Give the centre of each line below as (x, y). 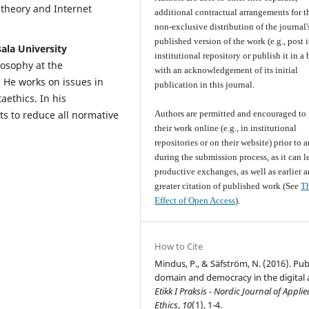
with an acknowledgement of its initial (227, 70)
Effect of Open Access (195, 200)
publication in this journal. (205, 84)
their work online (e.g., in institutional (226, 128)
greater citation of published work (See (228, 186)
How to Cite (179, 246)
